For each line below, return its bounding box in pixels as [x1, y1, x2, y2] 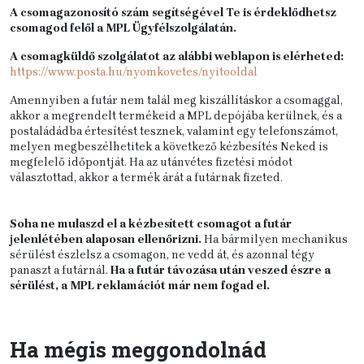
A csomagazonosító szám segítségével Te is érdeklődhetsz [10, 6, 336, 19]
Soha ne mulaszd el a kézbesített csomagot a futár [10, 217, 292, 231]
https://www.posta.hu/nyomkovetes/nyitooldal [10, 65, 258, 79]
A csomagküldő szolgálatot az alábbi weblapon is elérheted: [10, 50, 344, 63]
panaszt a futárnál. [10, 263, 110, 277]
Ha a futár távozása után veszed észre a [110, 263, 331, 277]
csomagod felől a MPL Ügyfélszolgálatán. [10, 21, 239, 35]
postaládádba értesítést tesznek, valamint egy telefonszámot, [10, 124, 338, 138]
